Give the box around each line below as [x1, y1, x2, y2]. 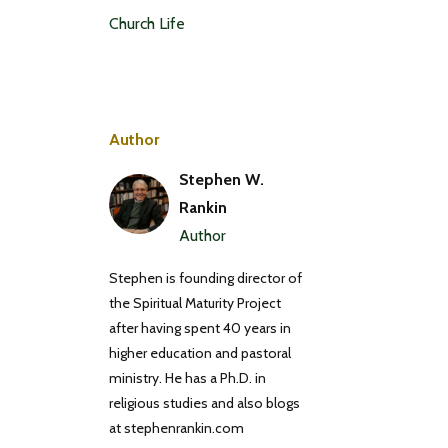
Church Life [108, 13, 185, 33]
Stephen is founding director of [108, 268, 302, 287]
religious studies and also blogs [108, 393, 300, 412]
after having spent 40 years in [108, 318, 291, 337]
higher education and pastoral [108, 343, 291, 362]
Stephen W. [178, 169, 264, 189]
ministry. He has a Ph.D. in [108, 368, 266, 387]
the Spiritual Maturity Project [108, 293, 281, 312]
